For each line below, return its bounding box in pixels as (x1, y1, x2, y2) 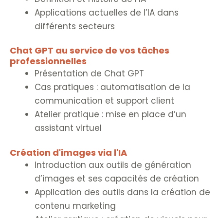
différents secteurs (35, 20, 115, 32)
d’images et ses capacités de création (35, 172, 199, 184)
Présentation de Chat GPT (35, 68, 144, 80)
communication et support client (35, 95, 174, 107)
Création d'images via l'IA (10, 146, 127, 159)
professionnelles (10, 55, 87, 68)
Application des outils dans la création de (35, 186, 210, 198)
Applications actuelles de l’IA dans (35, 6, 179, 18)
